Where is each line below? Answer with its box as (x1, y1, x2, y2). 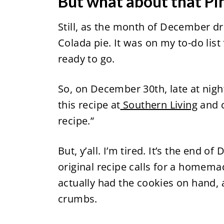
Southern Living (120, 98, 197, 111)
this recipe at (57, 98, 120, 111)
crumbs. (57, 192, 100, 205)
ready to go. (57, 52, 118, 65)
